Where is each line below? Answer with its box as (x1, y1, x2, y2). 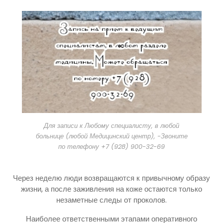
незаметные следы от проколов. (56, 194, 167, 205)
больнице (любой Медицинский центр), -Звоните (35, 131, 188, 141)
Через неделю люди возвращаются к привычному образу (13, 172, 210, 183)
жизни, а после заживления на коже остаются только (21, 183, 202, 194)
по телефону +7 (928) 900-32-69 (58, 141, 165, 151)
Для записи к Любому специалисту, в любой (44, 120, 179, 130)
